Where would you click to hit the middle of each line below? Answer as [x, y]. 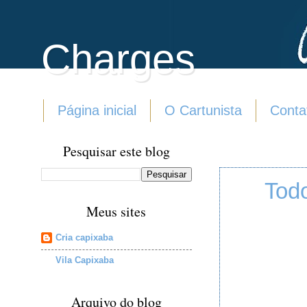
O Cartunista [203, 110]
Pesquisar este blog [116, 151]
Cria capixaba [84, 237]
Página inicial [97, 110]
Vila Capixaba [85, 260]
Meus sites [116, 211]
